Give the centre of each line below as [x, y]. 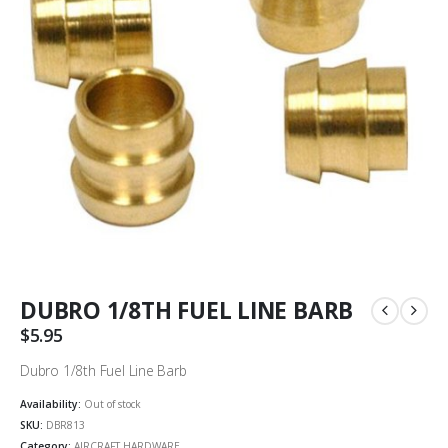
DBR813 [65, 424]
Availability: [52, 403]
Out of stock [112, 403]
